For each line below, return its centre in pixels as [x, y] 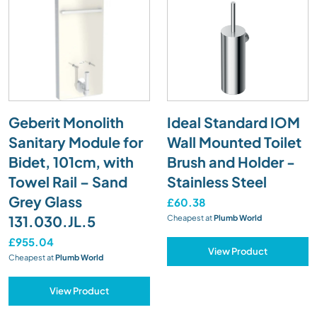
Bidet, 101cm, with [71, 161]
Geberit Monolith [66, 122]
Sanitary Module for [76, 142]
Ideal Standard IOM [234, 122]
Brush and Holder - [231, 161]
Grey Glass [45, 201]
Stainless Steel [217, 181]
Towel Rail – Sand [68, 181]
